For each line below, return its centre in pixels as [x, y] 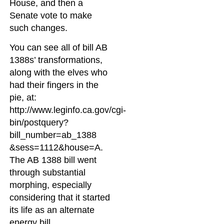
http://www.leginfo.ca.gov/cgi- [68, 110]
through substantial [48, 173]
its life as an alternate [52, 210]
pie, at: [23, 98]
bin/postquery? [39, 123]
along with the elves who [59, 73]
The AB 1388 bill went [53, 160]
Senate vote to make [51, 15]
